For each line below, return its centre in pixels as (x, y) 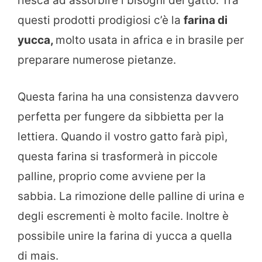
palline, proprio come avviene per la (112, 176)
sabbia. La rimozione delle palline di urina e (131, 196)
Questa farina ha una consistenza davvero (128, 96)
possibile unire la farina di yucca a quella (125, 236)
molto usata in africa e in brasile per (150, 40)
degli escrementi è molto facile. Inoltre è (123, 216)
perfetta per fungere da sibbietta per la (121, 116)
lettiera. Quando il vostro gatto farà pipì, (123, 136)
